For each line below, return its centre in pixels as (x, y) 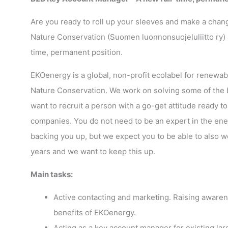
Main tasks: (51, 174)
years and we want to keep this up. (93, 151)
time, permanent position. (76, 52)
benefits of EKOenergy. (94, 212)
